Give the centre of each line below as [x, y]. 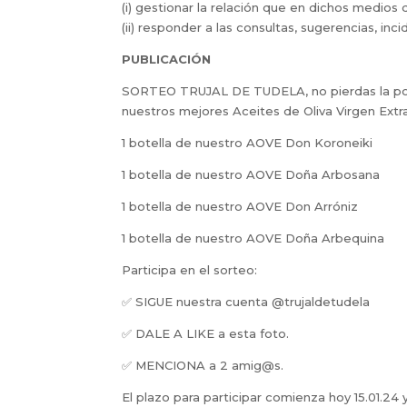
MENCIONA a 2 [182, 365]
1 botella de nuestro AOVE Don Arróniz [240, 206]
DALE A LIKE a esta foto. [213, 333]
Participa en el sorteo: [190, 269]
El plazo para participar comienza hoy [237, 397]
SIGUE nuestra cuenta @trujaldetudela [253, 301]
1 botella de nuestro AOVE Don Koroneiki [248, 142]
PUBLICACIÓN [167, 59]
